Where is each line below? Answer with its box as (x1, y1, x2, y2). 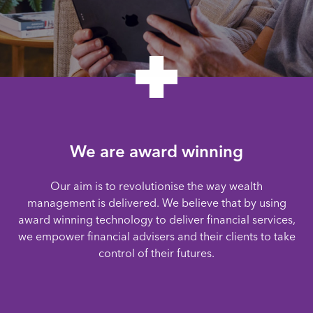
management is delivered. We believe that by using (27, 196, 286, 210)
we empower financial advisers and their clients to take (17, 230, 296, 244)
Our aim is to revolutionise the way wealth (50, 180, 263, 194)
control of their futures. (99, 247, 214, 261)
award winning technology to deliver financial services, (17, 213, 296, 227)
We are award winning (70, 141, 243, 162)
